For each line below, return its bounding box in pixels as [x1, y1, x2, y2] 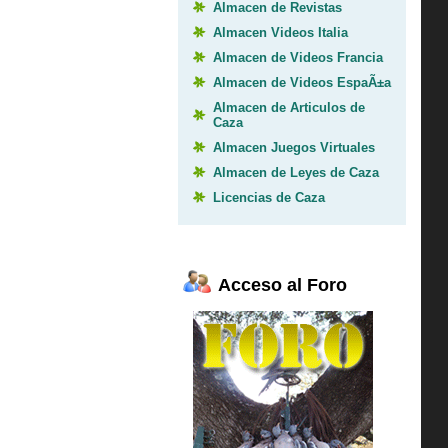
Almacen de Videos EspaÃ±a [213, 74, 392, 90]
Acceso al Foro [218, 274, 348, 295]
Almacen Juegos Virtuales [213, 139, 376, 155]
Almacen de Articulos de [213, 99, 366, 115]
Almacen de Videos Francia [213, 49, 384, 65]
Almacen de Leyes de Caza [213, 164, 380, 180]
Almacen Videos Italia [213, 24, 349, 40]
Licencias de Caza [213, 189, 326, 205]
